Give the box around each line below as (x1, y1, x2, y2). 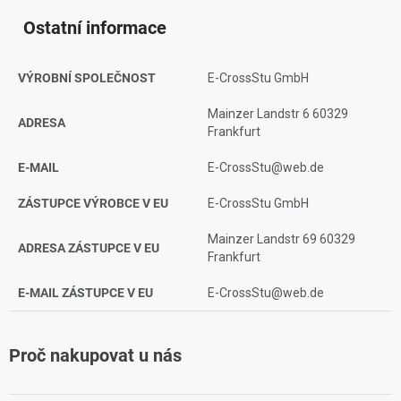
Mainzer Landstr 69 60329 (208, 232, 355, 246)
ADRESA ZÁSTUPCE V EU (18, 241, 159, 255)
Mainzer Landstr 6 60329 (208, 107, 348, 121)
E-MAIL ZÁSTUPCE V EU (18, 286, 153, 300)
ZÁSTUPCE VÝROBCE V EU (18, 196, 168, 210)
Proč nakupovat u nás (9, 345, 182, 366)
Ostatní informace (23, 17, 166, 38)
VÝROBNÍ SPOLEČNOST (18, 71, 156, 85)
